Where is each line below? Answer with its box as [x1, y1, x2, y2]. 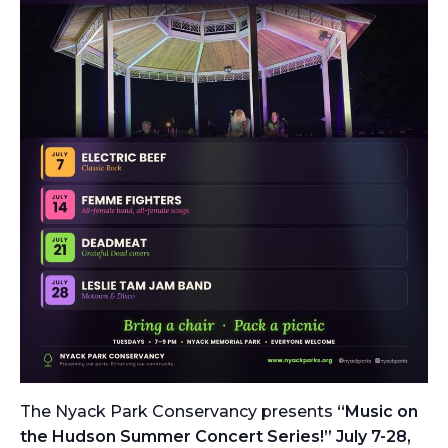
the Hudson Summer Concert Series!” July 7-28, [20, 427, 411, 446]
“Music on [337, 402, 418, 421]
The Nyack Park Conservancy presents [20, 402, 337, 421]
